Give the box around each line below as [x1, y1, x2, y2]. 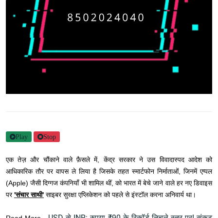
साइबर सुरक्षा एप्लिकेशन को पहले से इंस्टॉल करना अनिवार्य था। [44, 191, 196, 199]
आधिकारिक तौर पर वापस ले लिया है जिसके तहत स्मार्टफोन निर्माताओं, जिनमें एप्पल [6, 167, 212, 176]
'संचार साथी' [14, 191, 44, 199]
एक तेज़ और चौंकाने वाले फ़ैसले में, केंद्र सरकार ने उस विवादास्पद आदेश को [6, 156, 212, 164]
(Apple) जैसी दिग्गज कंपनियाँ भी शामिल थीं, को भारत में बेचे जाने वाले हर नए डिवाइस [6, 179, 212, 187]
